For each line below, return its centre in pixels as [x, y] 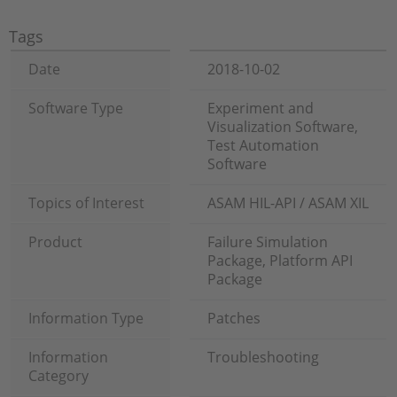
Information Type [86, 318]
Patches [234, 318]
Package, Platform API [280, 261]
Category [58, 376]
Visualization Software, [283, 127]
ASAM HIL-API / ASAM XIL [288, 203]
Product [55, 242]
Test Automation [263, 145]
